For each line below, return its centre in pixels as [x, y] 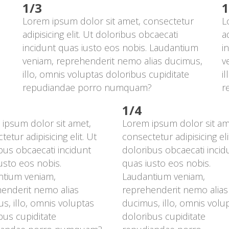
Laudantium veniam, [164, 176]
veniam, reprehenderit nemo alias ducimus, [112, 61]
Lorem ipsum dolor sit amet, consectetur [108, 21]
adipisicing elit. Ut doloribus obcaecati [100, 34]
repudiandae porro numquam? [87, 87]
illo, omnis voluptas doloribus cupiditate [106, 74]
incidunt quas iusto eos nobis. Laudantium [110, 48]
